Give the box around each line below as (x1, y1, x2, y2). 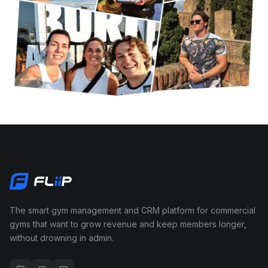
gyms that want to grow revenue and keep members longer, (10, 219, 246, 230)
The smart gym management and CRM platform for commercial (10, 205, 255, 216)
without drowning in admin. (10, 233, 114, 243)
